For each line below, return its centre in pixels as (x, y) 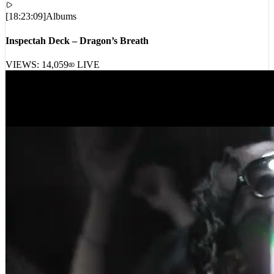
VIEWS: (24, 79)
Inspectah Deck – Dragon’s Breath (77, 55)
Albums (61, 31)
